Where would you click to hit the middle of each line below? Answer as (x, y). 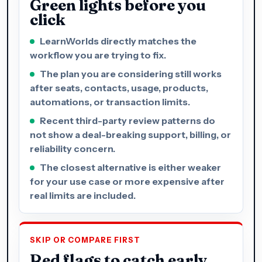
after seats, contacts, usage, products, (119, 87)
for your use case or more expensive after (127, 181)
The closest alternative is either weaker (130, 167)
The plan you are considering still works (131, 73)
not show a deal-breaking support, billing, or (130, 134)
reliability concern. (73, 148)
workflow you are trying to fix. (98, 55)
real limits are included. (83, 195)
